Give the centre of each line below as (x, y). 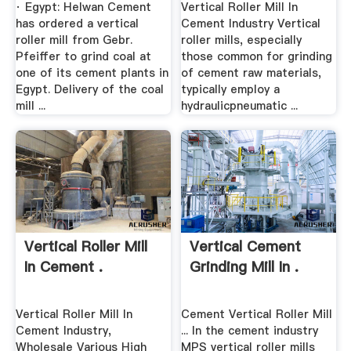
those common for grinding (257, 57)
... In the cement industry (250, 331)
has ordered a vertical (77, 24)
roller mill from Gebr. (74, 40)
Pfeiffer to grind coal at (83, 57)
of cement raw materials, (251, 73)
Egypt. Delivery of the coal (89, 90)
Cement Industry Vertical (251, 24)
